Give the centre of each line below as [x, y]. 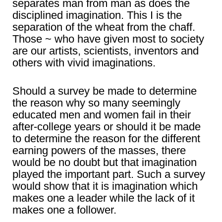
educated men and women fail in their [102, 115]
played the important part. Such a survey [109, 174]
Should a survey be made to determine [105, 91]
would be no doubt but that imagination [105, 163]
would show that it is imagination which [105, 186]
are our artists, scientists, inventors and [106, 51]
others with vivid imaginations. [84, 63]
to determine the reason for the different [106, 139]
